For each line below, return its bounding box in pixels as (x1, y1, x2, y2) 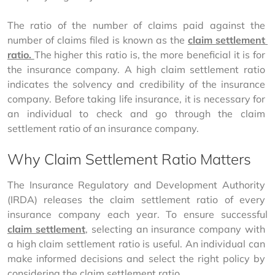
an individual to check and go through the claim (7, 107, 268, 120)
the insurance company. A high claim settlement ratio (7, 63, 268, 76)
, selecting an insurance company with (85, 223, 268, 235)
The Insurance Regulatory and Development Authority (7, 179, 268, 191)
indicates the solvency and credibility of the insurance (7, 78, 268, 90)
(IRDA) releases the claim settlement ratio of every (7, 193, 268, 206)
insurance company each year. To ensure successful (7, 208, 270, 220)
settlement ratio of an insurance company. (7, 122, 199, 134)
